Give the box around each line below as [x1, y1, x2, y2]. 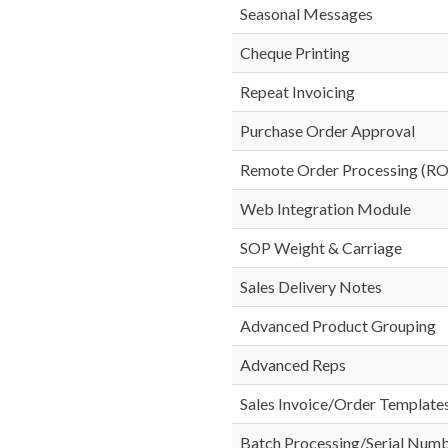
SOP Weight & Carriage [240, 238, 402, 257]
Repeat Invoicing [240, 82, 355, 101]
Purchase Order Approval [240, 121, 415, 140]
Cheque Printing [240, 43, 350, 62]
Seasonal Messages [240, 4, 373, 23]
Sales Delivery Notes [240, 277, 382, 296]
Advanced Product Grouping [240, 316, 436, 335]
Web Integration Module [240, 199, 411, 218]
